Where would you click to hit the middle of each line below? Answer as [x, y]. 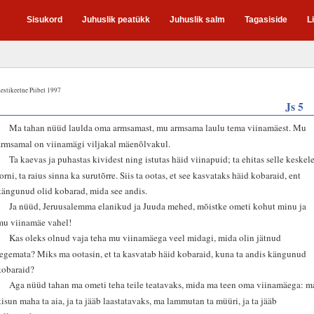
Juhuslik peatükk [116, 20]
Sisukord [45, 20]
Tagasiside [266, 20]
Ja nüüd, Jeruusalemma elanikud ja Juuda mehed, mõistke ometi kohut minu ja [158, 206]
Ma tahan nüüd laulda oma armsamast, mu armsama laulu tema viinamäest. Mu [158, 127]
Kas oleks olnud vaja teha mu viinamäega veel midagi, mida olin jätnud [145, 237]
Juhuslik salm [197, 20]
